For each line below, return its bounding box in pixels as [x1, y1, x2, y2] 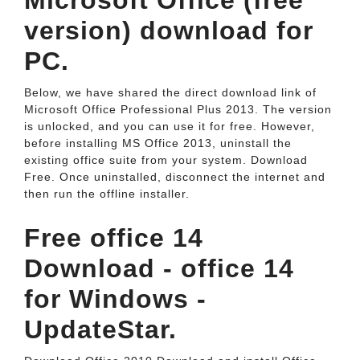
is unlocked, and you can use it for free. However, [24, 120, 315, 133]
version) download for [24, 16, 313, 45]
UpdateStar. [24, 315, 177, 344]
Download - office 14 [24, 254, 294, 283]
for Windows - [24, 284, 207, 313]
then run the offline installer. [24, 187, 190, 200]
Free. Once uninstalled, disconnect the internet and [24, 170, 325, 183]
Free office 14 [24, 223, 203, 252]
